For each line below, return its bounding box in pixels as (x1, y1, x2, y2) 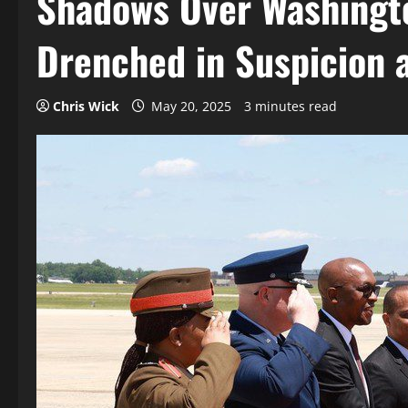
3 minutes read (244, 97, 337, 115)
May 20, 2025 (148, 97, 235, 115)
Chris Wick (53, 97, 119, 115)
